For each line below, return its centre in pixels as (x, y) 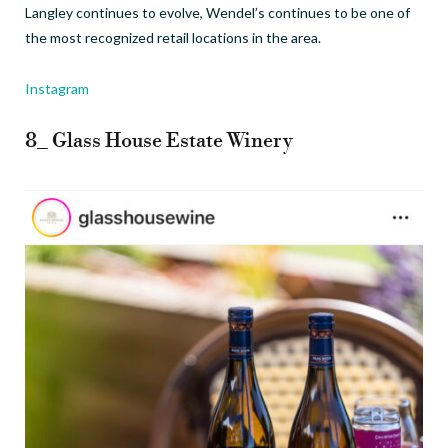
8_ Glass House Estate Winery (159, 141)
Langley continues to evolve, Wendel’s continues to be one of (217, 12)
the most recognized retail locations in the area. (173, 37)
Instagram (57, 88)
